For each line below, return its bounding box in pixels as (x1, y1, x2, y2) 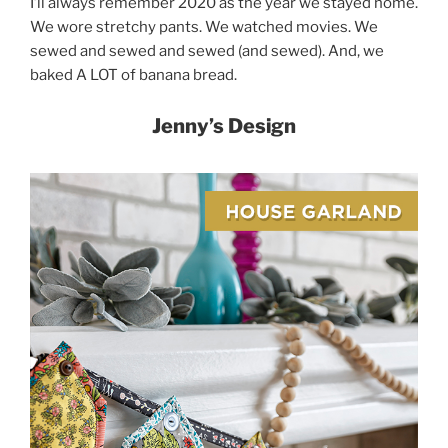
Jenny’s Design (152, 113, 296, 138)
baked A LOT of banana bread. (30, 66, 240, 85)
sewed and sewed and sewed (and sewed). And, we (30, 42, 384, 61)
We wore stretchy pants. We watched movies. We (30, 18, 378, 37)
